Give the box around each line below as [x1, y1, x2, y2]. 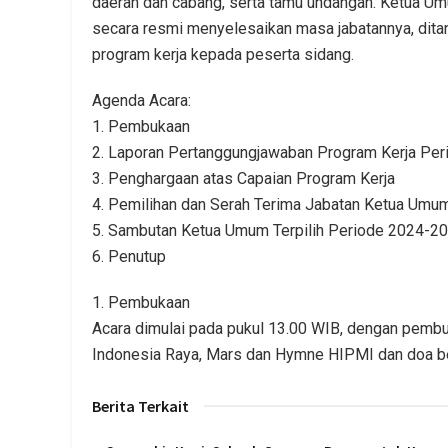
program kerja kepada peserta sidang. [92, 44, 354, 64]
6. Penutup [92, 246, 166, 266]
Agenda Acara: [92, 90, 191, 110]
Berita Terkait [92, 395, 189, 416]
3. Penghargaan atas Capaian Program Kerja [92, 168, 395, 188]
